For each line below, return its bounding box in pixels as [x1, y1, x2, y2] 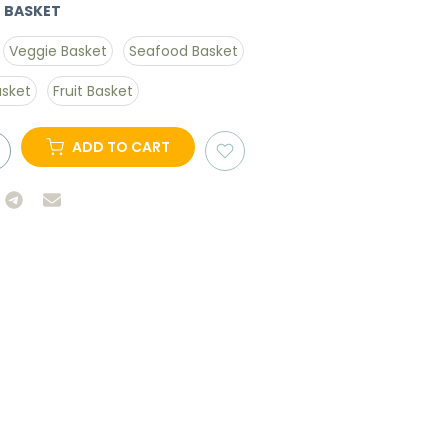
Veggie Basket [9, 41, 107, 62]
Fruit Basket [53, 81, 133, 102]
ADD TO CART [72, 141, 170, 162]
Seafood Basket [129, 41, 238, 62]
